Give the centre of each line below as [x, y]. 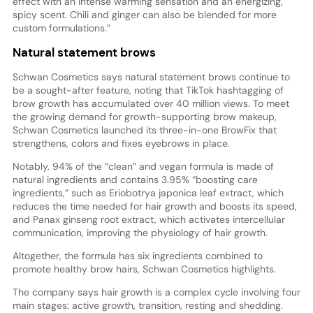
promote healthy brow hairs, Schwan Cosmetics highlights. [144, 269]
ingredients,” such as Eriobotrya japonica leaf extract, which [148, 192]
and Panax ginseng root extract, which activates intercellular [148, 219]
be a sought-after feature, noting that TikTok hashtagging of [148, 90]
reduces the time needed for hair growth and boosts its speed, [154, 206]
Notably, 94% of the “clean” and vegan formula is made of [143, 166]
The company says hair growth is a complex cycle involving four [156, 292]
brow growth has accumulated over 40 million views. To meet [151, 103]
